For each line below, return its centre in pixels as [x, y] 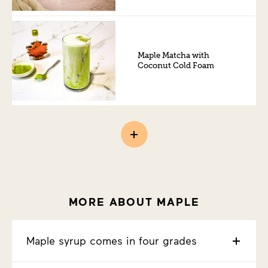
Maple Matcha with [174, 56]
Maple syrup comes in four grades [112, 241]
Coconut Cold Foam [176, 66]
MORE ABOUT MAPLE [134, 202]
